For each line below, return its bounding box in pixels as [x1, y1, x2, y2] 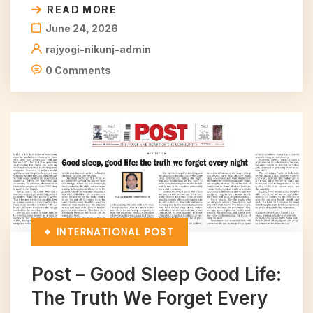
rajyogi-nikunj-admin [45, 43, 151, 55]
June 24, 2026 [45, 22, 118, 34]
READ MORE [47, 3, 117, 15]
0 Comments [45, 64, 111, 76]
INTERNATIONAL [57, 225, 141, 240]
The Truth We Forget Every [31, 287, 268, 310]
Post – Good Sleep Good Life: [31, 263, 282, 286]
